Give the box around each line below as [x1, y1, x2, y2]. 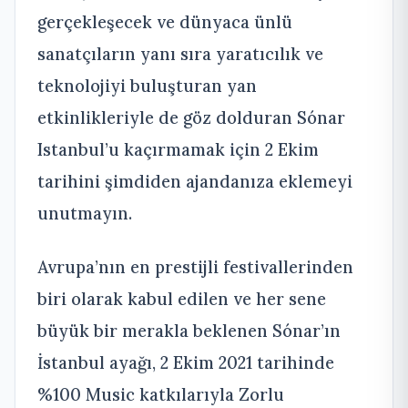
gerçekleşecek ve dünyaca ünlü [37, 11, 292, 34]
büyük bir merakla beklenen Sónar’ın [37, 320, 341, 342]
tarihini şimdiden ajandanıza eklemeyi [37, 170, 352, 193]
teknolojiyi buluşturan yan [37, 75, 257, 97]
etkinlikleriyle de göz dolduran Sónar [37, 107, 345, 129]
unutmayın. [37, 202, 132, 225]
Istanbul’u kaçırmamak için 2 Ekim [37, 138, 319, 161]
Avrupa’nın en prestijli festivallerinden [37, 256, 353, 279]
